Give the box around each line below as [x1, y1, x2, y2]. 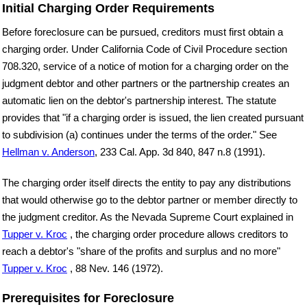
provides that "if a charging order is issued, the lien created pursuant [2, 111, 304, 123]
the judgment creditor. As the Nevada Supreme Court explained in [2, 210, 293, 223]
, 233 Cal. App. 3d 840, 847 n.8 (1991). [95, 145, 265, 158]
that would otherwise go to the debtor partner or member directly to [2, 193, 297, 206]
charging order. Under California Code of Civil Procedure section [2, 42, 287, 55]
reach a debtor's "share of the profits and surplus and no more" [2, 245, 280, 257]
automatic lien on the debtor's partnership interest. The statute [2, 94, 276, 106]
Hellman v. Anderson [2, 145, 95, 158]
